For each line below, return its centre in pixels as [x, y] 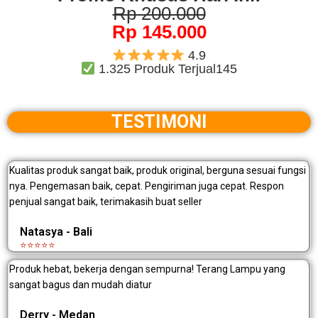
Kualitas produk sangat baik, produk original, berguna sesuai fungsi [158, 171]
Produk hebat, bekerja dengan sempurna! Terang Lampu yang [147, 269]
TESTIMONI [159, 122]
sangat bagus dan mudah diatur [81, 285]
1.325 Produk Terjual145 [166, 69]
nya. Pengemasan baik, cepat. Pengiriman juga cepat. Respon [147, 186]
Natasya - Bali [56, 232]
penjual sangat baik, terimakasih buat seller [106, 202]
